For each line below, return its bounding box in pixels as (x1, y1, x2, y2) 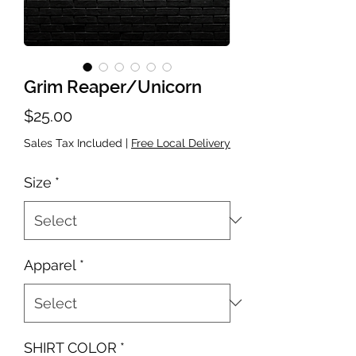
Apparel (24, 256, 76, 273)
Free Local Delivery (131, 136, 230, 149)
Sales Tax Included (24, 136, 122, 149)
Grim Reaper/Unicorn (24, 75, 202, 97)
